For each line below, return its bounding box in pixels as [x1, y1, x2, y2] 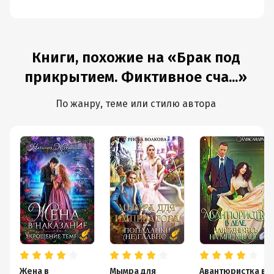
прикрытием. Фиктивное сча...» [24, 68, 247, 86]
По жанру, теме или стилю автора [56, 98, 216, 109]
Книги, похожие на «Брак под [31, 49, 240, 66]
